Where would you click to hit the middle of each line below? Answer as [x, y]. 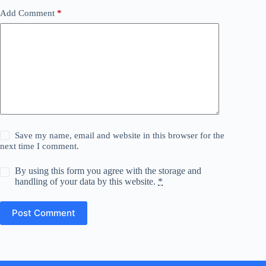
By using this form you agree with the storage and [108, 170]
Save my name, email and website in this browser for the [120, 135]
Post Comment [44, 213]
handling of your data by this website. [87, 181]
